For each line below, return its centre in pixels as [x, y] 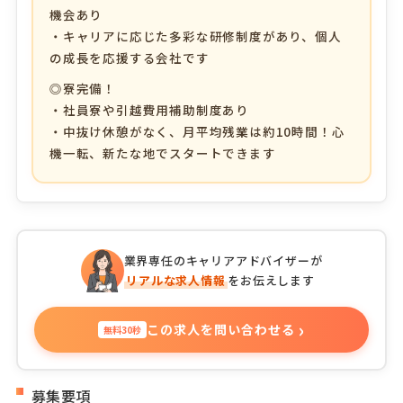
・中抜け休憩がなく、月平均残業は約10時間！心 [197, 132]
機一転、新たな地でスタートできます [162, 153]
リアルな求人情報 [176, 281]
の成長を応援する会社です [129, 58]
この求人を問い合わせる [221, 330]
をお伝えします [271, 281]
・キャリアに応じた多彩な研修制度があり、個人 [195, 36]
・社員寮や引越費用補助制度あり [149, 110]
